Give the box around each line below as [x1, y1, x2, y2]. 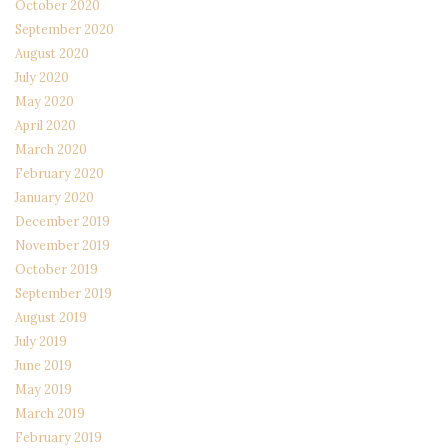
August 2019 [15, 308, 87, 325]
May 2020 [15, 92, 74, 109]
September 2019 [15, 284, 112, 301]
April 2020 [15, 116, 76, 133]
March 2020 [15, 140, 87, 157]
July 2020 [15, 68, 69, 85]
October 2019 [15, 260, 98, 277]
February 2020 [15, 164, 104, 181]
